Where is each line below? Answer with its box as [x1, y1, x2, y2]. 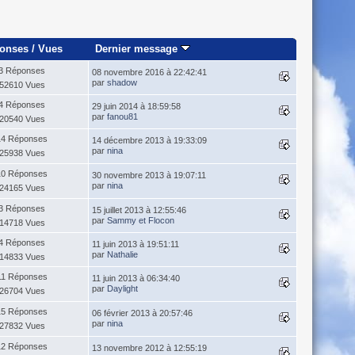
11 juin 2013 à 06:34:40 [91, 273, 180, 284]
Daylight [106, 284, 138, 294]
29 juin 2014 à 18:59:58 [91, 101, 181, 112]
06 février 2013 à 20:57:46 [91, 308, 193, 319]
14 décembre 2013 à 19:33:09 [91, 136, 207, 146]
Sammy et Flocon [106, 216, 174, 226]
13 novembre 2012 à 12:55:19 [91, 343, 207, 353]
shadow [106, 78, 137, 88]
